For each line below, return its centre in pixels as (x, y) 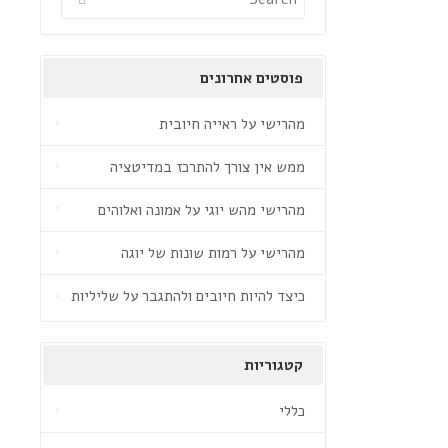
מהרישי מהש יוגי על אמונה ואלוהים (201, 210)
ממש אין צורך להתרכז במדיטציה (207, 167)
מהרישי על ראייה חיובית (232, 124)
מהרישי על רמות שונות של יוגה (213, 253)
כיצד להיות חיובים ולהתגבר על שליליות (188, 296)
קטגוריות (273, 365)
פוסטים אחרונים (251, 78)
